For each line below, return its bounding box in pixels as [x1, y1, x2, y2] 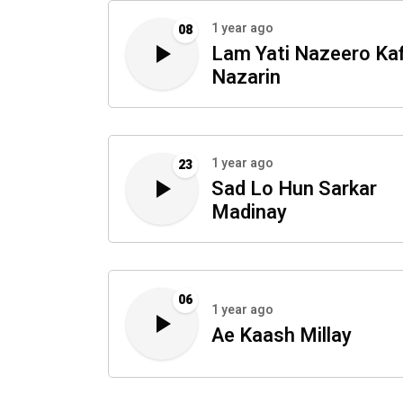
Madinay [211, 198, 287, 227]
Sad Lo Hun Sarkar [211, 175, 377, 203]
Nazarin [211, 63, 281, 92]
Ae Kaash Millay [211, 321, 352, 350]
